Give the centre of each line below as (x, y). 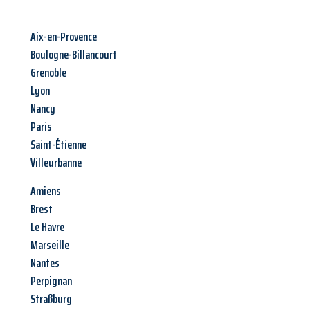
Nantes (45, 263)
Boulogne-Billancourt (74, 55)
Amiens (46, 191)
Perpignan (51, 281)
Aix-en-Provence (64, 37)
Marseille (50, 245)
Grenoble (48, 73)
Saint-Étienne (58, 145)
